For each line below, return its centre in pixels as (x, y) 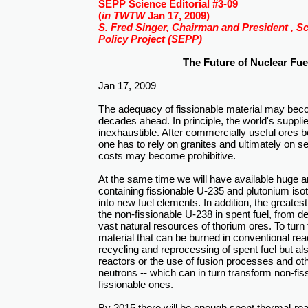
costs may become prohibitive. (167, 156)
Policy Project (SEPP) (150, 39)
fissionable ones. (136, 284)
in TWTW (123, 15)
